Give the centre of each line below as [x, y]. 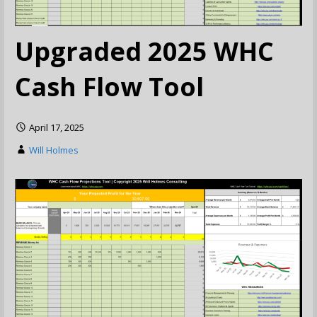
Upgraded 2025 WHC [144, 51]
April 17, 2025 [56, 128]
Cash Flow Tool [109, 86]
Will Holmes [53, 150]
